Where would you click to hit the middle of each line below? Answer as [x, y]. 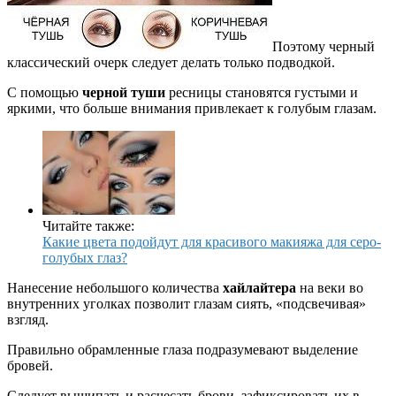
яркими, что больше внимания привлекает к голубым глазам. [192, 109]
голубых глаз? [85, 258]
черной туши [124, 93]
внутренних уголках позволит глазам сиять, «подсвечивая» [187, 304]
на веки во [330, 288]
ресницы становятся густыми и [262, 93]
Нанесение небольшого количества [115, 288]
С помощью [45, 93]
